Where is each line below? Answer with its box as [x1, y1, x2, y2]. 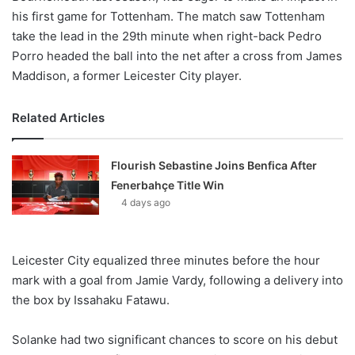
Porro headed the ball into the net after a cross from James [12, 48, 342, 64]
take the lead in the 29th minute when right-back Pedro [12, 29, 322, 44]
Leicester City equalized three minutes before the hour [12, 253, 320, 269]
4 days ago [121, 197, 171, 209]
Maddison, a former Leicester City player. [12, 68, 242, 84]
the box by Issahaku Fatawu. [12, 292, 170, 308]
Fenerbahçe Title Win [111, 178, 225, 193]
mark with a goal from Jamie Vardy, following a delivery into [12, 273, 343, 288]
